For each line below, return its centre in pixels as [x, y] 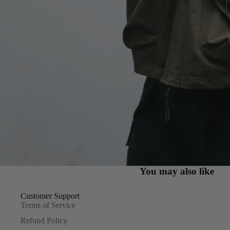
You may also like [177, 171]
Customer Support [50, 196]
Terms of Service [48, 205]
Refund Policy [44, 221]
